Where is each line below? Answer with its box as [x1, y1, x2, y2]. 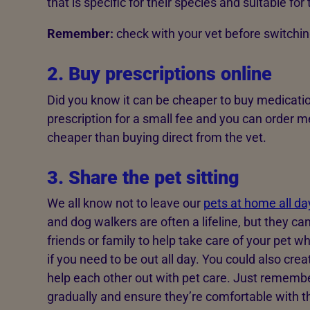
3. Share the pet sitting [46, 166, 239, 189]
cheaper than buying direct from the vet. [46, 129, 266, 145]
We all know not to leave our [46, 196, 203, 211]
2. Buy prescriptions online [46, 63, 277, 86]
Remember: [46, 26, 113, 42]
